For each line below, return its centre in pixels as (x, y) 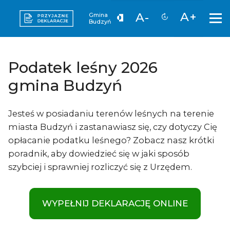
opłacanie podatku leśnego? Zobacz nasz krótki (111, 140)
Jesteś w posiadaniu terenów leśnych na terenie (111, 114)
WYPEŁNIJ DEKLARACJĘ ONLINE (115, 204)
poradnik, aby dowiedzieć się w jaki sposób (99, 154)
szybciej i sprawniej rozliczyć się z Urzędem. (100, 167)
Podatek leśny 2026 (83, 67)
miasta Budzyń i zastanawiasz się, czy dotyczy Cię (113, 127)
